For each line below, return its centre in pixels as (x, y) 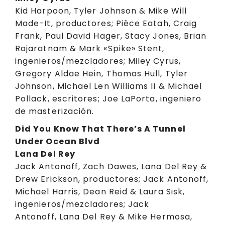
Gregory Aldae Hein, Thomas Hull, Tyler (102, 74)
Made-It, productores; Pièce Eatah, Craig (106, 24)
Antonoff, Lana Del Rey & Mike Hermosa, (104, 216)
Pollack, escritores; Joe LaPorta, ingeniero (108, 99)
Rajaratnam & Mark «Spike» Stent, (90, 49)
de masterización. (55, 111)
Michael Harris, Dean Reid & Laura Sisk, (100, 191)
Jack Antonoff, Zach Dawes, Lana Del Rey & (111, 166)
